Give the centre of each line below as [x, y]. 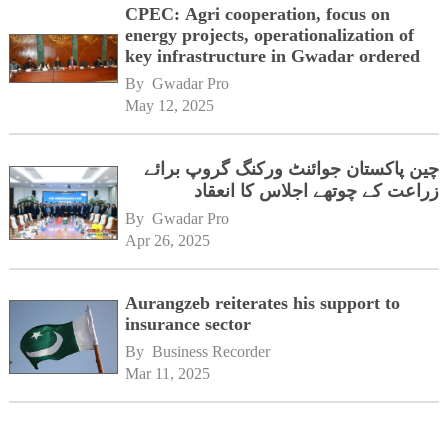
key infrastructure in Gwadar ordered [273, 55]
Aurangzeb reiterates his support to [263, 302]
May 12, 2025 [170, 105]
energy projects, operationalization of [270, 34]
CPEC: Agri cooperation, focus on [258, 13]
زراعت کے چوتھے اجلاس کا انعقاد [317, 190]
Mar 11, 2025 [168, 373]
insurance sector [188, 323]
